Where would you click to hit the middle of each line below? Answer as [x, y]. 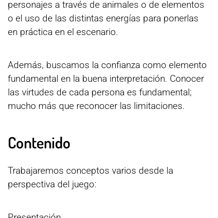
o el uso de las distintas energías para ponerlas [103, 18]
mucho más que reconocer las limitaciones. [96, 106]
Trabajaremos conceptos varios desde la [91, 170]
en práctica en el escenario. [63, 32]
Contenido [39, 142]
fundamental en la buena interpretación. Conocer [106, 78]
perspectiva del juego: [52, 184]
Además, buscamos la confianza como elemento [107, 65]
